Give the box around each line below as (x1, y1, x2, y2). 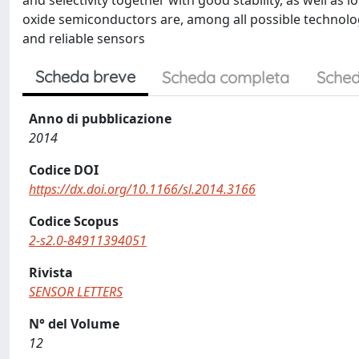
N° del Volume (29, 315, 119, 333)
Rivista (29, 264, 73, 281)
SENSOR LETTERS (29, 283, 123, 301)
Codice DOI (29, 161, 99, 179)
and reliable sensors (22, 30, 145, 47)
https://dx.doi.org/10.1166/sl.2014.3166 (29, 180, 256, 198)
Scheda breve (35, 67, 135, 87)
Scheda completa (162, 67, 289, 87)
